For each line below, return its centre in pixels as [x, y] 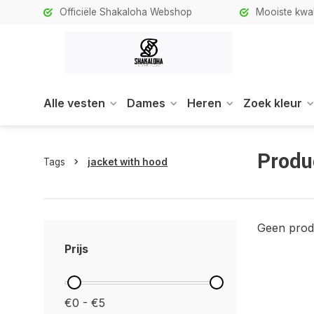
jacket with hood [128, 162]
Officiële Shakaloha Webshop [126, 12]
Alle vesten [74, 103]
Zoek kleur [273, 103]
